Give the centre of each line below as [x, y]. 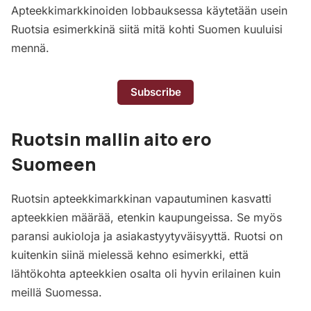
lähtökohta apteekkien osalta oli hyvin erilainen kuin [146, 273]
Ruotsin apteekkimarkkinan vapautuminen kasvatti [141, 198]
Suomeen [54, 164]
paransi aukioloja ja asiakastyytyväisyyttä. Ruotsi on [147, 236]
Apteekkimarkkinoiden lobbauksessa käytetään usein [149, 10]
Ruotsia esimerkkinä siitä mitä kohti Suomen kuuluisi [147, 29]
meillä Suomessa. [57, 292]
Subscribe [155, 92]
